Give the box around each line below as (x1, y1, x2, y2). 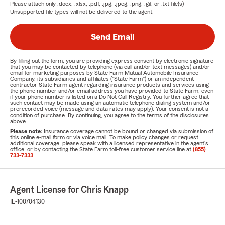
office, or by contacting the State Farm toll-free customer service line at (10, 146, 193, 152)
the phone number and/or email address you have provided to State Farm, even (10, 88, 213, 94)
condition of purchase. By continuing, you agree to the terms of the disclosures (10, 112, 209, 118)
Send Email (91, 32, 134, 41)
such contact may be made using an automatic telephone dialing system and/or (10, 100, 210, 106)
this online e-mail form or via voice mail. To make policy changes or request (10, 134, 198, 140)
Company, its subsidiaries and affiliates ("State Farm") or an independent (10, 76, 194, 82)
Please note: (10, 128, 44, 134)
